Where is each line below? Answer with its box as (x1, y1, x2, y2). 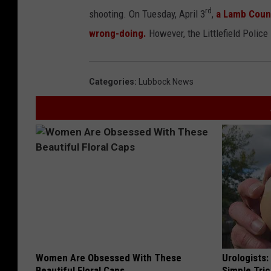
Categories (89, 76, 134, 87)
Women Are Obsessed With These (36, 251, 181, 264)
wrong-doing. (89, 27, 149, 39)
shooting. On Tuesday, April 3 (89, 7, 205, 20)
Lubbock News (139, 76, 194, 87)
